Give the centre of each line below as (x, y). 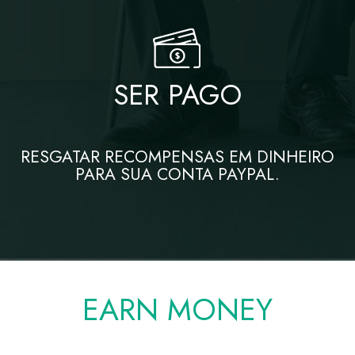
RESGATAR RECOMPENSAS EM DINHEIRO (177, 157)
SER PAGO (177, 95)
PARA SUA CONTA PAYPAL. (177, 174)
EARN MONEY (177, 309)
